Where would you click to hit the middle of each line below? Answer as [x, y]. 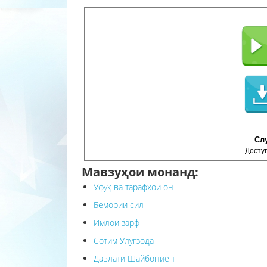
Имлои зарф [117, 222]
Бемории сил [119, 204]
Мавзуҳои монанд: [140, 172]
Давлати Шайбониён [134, 258]
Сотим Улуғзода [124, 240]
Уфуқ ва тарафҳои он [133, 187]
